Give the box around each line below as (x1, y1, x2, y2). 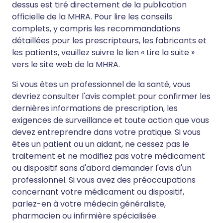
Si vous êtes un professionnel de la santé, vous (12, 79, 191, 90)
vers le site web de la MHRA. (12, 59, 120, 70)
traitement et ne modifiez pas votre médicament (12, 150, 205, 162)
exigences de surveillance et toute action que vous (12, 114, 209, 126)
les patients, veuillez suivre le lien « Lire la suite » (12, 47, 195, 58)
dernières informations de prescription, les (12, 103, 178, 114)
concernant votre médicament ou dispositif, (12, 186, 184, 198)
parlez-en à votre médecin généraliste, (12, 198, 166, 210)
